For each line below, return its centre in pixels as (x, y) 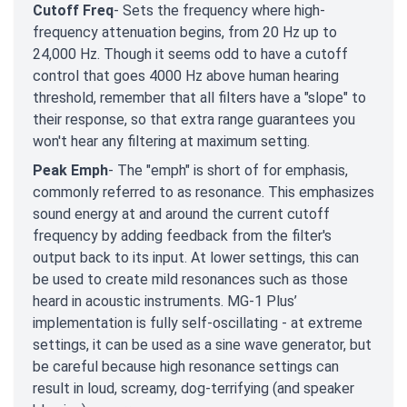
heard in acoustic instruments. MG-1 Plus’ (165, 302)
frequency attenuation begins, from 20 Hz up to (185, 33)
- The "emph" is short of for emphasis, (228, 171)
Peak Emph (70, 171)
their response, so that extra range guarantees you (194, 120)
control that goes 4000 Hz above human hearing (186, 76)
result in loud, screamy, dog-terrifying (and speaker (194, 389)
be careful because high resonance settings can (186, 367)
